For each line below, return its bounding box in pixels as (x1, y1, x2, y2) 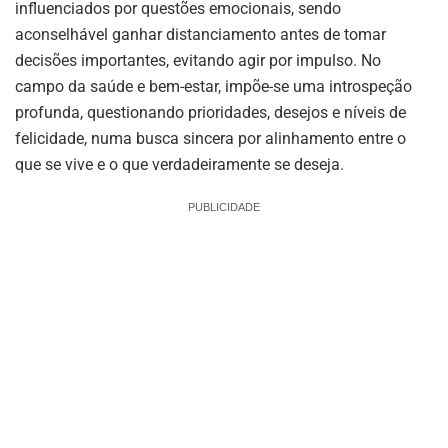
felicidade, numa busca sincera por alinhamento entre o (15, 129, 406, 149)
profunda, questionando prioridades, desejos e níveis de (15, 103, 406, 123)
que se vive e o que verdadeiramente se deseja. (15, 155, 344, 175)
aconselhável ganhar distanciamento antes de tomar (15, 25, 386, 45)
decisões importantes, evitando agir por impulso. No (15, 51, 381, 71)
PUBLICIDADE (188, 201, 260, 214)
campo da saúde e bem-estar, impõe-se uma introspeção (15, 77, 412, 97)
